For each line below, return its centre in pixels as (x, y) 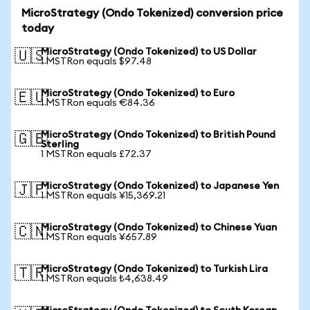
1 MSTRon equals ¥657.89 (99, 237)
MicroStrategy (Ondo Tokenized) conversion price (152, 13)
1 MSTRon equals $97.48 (96, 62)
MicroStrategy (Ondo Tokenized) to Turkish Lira (154, 269)
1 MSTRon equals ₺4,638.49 (104, 279)
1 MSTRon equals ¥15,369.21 (103, 196)
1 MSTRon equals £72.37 (96, 154)
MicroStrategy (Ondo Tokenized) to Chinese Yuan (159, 228)
